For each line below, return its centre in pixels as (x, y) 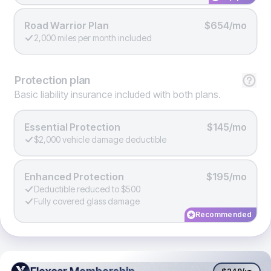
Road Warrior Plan (67, 25)
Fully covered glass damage (87, 201)
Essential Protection (72, 127)
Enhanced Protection (74, 177)
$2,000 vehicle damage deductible (100, 139)
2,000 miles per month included (93, 38)
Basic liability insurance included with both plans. (118, 94)
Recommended (223, 214)
